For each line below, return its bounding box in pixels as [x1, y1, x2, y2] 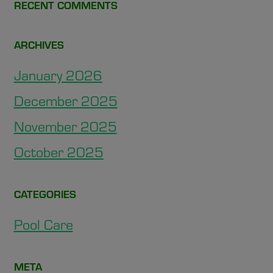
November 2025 [13, 116, 117, 135]
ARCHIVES [13, 37, 64, 52]
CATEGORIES [13, 186, 76, 201]
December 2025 [13, 91, 118, 110]
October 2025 [13, 142, 104, 161]
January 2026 [13, 65, 102, 84]
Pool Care [13, 214, 73, 233]
